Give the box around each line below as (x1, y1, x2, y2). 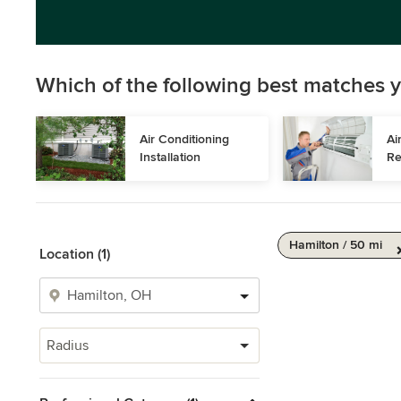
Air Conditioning (140, 132, 229, 147)
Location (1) (39, 245, 110, 263)
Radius (47, 337, 89, 354)
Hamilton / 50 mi (289, 237, 382, 252)
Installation (140, 149, 200, 165)
